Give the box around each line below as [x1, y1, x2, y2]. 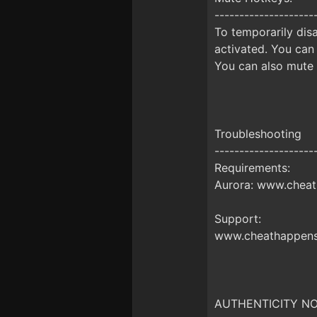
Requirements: [214, 161, 290, 175]
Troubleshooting [214, 127, 301, 141]
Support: [214, 212, 261, 226]
